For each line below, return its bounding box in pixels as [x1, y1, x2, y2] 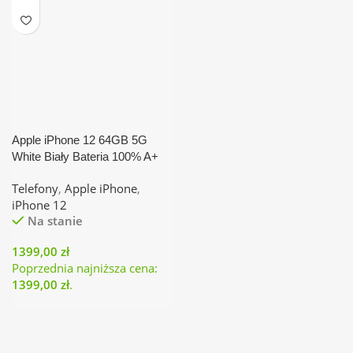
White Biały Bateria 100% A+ [12, 150, 158, 163]
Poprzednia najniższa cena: [12, 260, 158, 276]
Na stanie [28, 213, 83, 229]
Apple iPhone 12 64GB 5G [12, 133, 147, 147]
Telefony [12, 180, 58, 196]
